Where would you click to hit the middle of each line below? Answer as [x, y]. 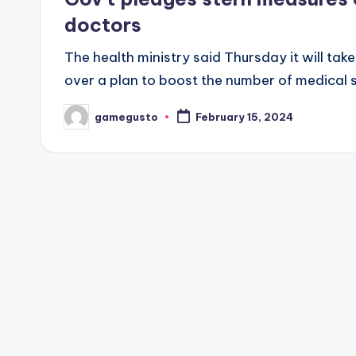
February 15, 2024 [244, 117]
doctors [103, 25]
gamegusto [126, 116]
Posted [84, 121]
